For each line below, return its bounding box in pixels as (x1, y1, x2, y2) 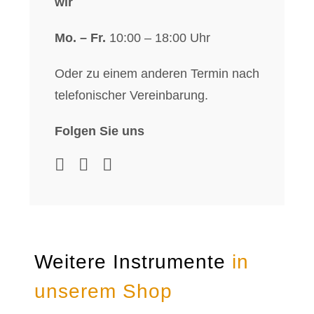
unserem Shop (34, 280, 173, 302)
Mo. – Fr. (54, 31, 106, 46)
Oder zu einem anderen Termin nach (54, 67, 259, 81)
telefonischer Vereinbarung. (54, 88, 208, 103)
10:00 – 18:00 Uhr (105, 31, 210, 46)
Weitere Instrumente (34, 250, 226, 273)
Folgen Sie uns (54, 124, 144, 139)
